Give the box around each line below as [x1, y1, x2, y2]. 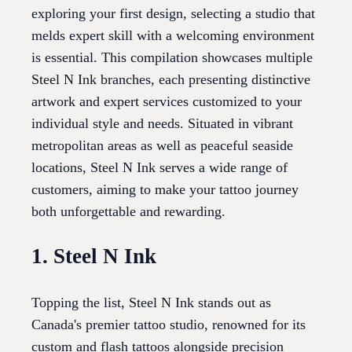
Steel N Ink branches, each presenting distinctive [31, 71, 310, 88]
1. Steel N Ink [31, 244, 156, 269]
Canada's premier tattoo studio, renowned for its [31, 316, 306, 332]
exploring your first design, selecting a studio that [31, 5, 315, 22]
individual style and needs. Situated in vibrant [31, 115, 293, 132]
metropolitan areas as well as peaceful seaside [31, 137, 293, 154]
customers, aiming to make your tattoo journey [31, 181, 299, 198]
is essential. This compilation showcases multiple [31, 49, 313, 66]
